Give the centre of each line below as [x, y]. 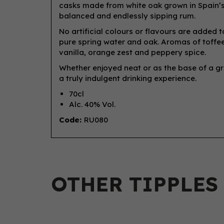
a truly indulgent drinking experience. [129, 78]
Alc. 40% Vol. [92, 104]
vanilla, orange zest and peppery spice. [132, 52]
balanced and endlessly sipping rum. [127, 16]
